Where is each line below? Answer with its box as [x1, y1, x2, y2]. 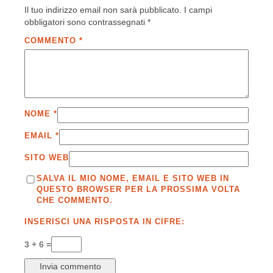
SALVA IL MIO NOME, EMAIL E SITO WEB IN [37, 174, 229, 183]
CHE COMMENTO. [37, 196, 113, 205]
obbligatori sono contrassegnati [24, 17, 147, 27]
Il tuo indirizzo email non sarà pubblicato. [24, 5, 182, 15]
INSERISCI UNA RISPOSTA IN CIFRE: [24, 217, 185, 227]
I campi [184, 5, 212, 15]
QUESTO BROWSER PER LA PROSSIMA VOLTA [37, 185, 240, 194]
